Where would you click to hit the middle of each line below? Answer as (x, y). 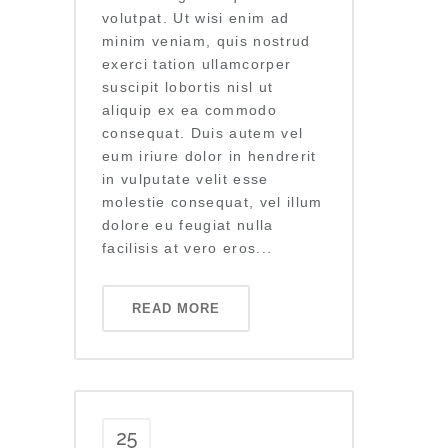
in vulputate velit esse (185, 179)
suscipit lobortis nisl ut (188, 87)
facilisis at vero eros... (187, 248)
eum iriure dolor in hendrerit (209, 156)
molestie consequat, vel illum (212, 202)
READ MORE (176, 308)
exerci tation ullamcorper (197, 64)
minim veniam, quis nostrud (206, 41)
